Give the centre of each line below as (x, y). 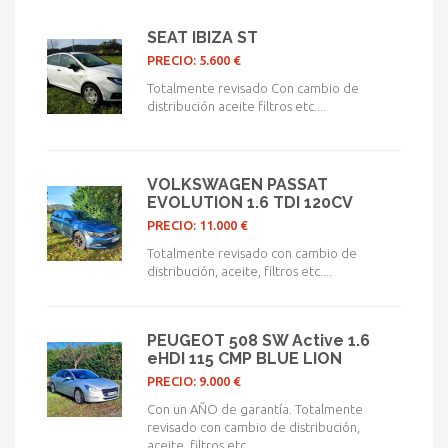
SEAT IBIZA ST (202, 37)
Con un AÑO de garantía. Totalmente (255, 409)
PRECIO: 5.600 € (193, 60)
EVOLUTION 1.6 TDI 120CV (250, 202)
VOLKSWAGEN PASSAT (237, 184)
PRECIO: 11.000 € (197, 225)
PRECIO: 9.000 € (193, 381)
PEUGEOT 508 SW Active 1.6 (258, 340)
